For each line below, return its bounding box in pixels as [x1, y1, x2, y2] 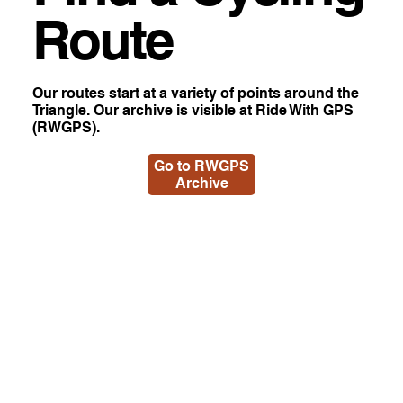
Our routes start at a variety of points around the [31, 85, 359, 103]
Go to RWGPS [154, 157, 249, 175]
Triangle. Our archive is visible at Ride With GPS [31, 102, 354, 120]
